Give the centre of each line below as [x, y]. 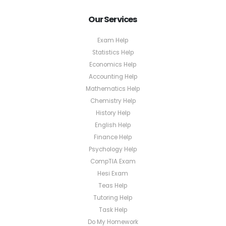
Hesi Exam [113, 174]
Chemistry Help [113, 101]
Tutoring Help [113, 198]
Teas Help [113, 186]
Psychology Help [113, 150]
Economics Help [113, 65]
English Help [113, 125]
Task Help [113, 210]
